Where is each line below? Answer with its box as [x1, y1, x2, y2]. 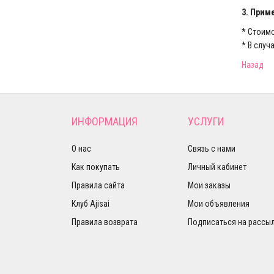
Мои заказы [188, 180, 231, 190]
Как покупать [72, 162, 120, 172]
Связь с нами [188, 144, 235, 154]
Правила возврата [72, 217, 138, 227]
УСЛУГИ [188, 115, 224, 128]
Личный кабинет [188, 162, 246, 172]
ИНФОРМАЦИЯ [72, 115, 138, 128]
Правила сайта [72, 180, 125, 190]
